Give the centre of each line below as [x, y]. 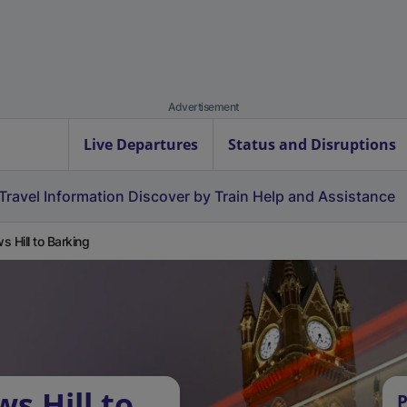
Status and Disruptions [312, 144]
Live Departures [141, 144]
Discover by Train [189, 196]
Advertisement [203, 107]
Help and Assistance [324, 196]
